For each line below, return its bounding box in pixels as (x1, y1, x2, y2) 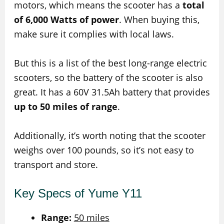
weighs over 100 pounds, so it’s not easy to (13, 143, 194, 156)
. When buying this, (118, 13, 199, 26)
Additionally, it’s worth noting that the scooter (13, 129, 205, 141)
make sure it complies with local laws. (13, 28, 174, 40)
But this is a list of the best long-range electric (13, 56, 207, 69)
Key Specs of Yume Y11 (13, 186, 142, 200)
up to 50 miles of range (13, 100, 117, 112)
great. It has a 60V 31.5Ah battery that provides (13, 85, 210, 98)
